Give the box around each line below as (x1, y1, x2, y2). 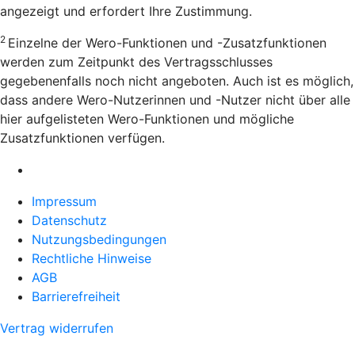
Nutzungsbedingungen (32, 231, 166, 248)
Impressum (32, 193, 97, 210)
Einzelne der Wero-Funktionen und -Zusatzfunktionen (8, 35, 326, 52)
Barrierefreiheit (32, 288, 120, 305)
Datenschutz (32, 212, 107, 229)
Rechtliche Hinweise (32, 250, 151, 267)
